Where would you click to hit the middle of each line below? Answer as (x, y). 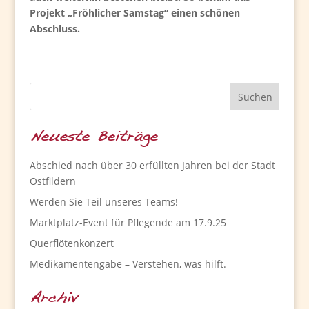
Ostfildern (52, 181)
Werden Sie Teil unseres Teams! (103, 202)
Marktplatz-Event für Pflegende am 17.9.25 (128, 223)
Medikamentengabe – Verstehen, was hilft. (128, 264)
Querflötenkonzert (71, 243)
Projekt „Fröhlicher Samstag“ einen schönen (134, 13)
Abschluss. (54, 29)
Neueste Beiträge (93, 137)
